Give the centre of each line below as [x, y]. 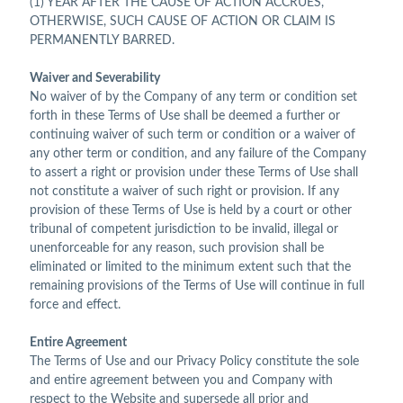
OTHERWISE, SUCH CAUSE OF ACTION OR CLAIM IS [183, 22]
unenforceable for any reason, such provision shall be [177, 249]
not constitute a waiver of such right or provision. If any [184, 192]
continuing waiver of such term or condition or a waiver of [193, 135]
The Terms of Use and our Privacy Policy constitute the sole [194, 362]
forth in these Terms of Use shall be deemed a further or [185, 116]
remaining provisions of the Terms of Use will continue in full [197, 287]
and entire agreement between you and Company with [181, 381]
